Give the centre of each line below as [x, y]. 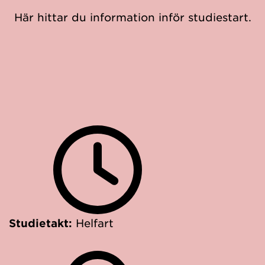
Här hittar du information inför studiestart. [132, 17]
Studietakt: [42, 223]
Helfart [95, 223]
